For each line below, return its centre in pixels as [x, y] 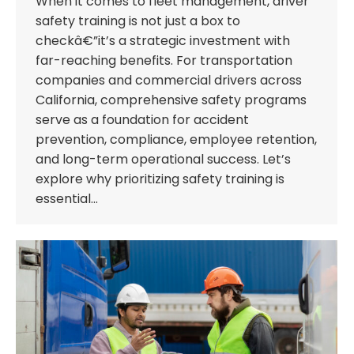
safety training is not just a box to [138, 21]
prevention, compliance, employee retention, [176, 139]
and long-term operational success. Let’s [163, 159]
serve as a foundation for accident [142, 119]
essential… [67, 198]
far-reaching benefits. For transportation [164, 60]
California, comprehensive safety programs [171, 100]
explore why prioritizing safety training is [160, 179]
